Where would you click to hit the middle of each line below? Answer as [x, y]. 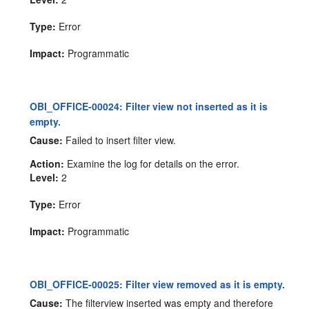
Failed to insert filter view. [120, 140]
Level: [44, 178]
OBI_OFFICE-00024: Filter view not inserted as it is [149, 107]
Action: [47, 164]
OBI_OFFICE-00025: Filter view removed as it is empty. [158, 285]
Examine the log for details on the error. [152, 164]
